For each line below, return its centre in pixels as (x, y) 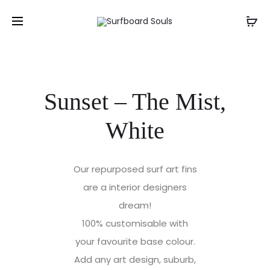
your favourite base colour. (135, 241)
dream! (135, 205)
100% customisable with (135, 223)
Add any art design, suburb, (135, 259)
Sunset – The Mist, (135, 102)
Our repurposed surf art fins (135, 169)
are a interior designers (135, 187)
